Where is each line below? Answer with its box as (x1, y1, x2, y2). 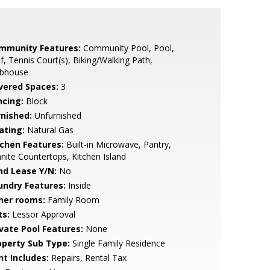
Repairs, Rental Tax (48, 252, 127, 263)
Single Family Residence (69, 237, 165, 249)
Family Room (45, 194, 99, 206)
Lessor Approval (9, 209, 75, 220)
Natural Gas (24, 124, 74, 136)
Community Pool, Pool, (80, 42, 174, 54)
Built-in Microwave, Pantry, (63, 139, 171, 150)
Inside (65, 180, 91, 191)
